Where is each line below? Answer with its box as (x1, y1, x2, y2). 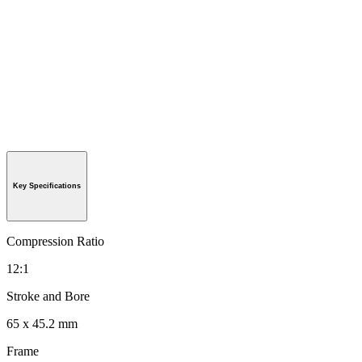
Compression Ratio (6, 234, 104, 249)
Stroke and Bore (6, 289, 90, 304)
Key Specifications (13, 182, 81, 191)
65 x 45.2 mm (6, 317, 78, 331)
